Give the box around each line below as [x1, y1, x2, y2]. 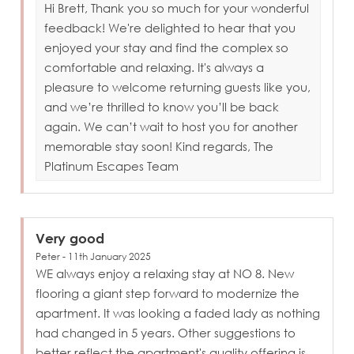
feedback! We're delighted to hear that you [44, 20, 296, 35]
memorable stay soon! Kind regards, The [44, 138, 274, 153]
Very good [36, 229, 105, 247]
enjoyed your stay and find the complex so [44, 40, 289, 55]
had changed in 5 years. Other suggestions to [36, 325, 296, 340]
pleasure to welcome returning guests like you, [44, 79, 311, 94]
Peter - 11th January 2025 [36, 250, 152, 262]
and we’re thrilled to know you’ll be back [44, 99, 280, 114]
